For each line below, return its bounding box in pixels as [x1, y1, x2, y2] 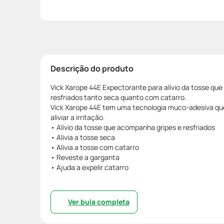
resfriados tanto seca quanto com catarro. [50, 92, 186, 102]
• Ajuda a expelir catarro [50, 162, 128, 172]
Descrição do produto [50, 62, 133, 74]
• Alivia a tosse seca [50, 132, 115, 142]
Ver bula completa [68, 196, 129, 206]
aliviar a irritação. [50, 112, 105, 122]
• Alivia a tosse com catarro [50, 142, 139, 152]
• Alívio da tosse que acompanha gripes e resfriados [50, 122, 215, 132]
